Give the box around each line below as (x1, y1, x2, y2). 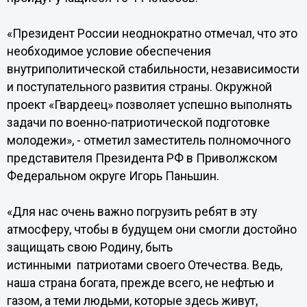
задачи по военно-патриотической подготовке (6, 116, 270, 130)
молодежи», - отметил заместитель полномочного (6, 134, 291, 147)
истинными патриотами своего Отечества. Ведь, (6, 258, 282, 272)
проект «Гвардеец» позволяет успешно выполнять (6, 98, 292, 112)
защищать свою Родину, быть (6, 241, 173, 254)
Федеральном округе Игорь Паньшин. (6, 169, 219, 183)
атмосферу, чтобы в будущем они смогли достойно (6, 223, 297, 236)
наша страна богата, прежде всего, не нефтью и (6, 276, 274, 290)
